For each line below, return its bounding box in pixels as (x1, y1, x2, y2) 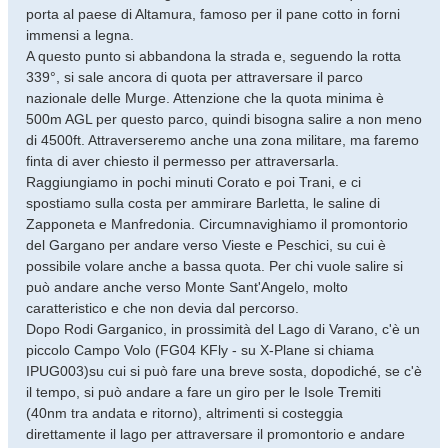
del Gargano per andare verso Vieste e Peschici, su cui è (26, 236, 386, 253)
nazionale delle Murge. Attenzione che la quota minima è (26, 89, 384, 106)
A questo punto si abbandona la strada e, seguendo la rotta (26, 47, 401, 64)
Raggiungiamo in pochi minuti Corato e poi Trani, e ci (26, 173, 361, 190)
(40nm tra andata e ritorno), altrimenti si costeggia (26, 404, 343, 421)
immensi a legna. (26, 26, 134, 43)
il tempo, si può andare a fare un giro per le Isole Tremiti (26, 383, 381, 400)
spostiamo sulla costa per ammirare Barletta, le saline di (26, 194, 380, 211)
